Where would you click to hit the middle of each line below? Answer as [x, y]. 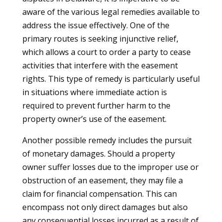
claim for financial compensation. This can [99, 194]
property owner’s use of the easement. [94, 119]
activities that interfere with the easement [100, 65]
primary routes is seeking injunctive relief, [100, 39]
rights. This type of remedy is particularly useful [111, 79]
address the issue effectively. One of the [96, 25]
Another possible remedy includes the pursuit [107, 140]
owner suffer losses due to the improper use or [110, 167]
